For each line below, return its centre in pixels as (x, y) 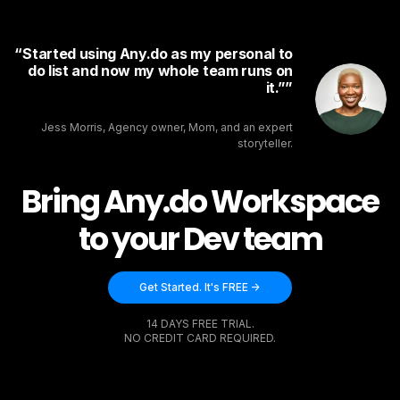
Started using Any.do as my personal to (158, 54)
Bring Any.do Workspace (200, 202)
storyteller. (265, 144)
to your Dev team (200, 239)
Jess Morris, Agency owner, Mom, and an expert (167, 128)
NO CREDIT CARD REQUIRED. (200, 338)
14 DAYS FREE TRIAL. (200, 324)
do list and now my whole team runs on (160, 71)
